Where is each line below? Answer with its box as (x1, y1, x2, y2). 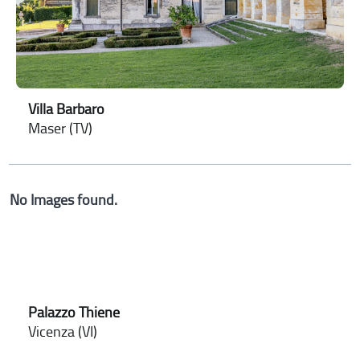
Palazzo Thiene (28, 304, 121, 321)
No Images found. (10, 190, 118, 209)
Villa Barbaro (28, 100, 105, 117)
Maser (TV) (28, 119, 93, 137)
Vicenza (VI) (28, 322, 98, 341)
